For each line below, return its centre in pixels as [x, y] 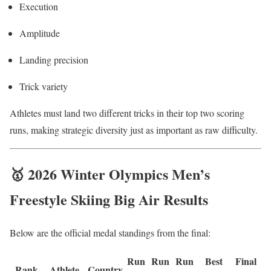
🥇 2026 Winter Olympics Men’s [110, 174]
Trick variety [44, 87]
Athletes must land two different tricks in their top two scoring [127, 113]
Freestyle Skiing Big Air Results [109, 200]
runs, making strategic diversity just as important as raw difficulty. [134, 130]
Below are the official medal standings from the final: [110, 233]
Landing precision [54, 60]
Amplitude [40, 33]
